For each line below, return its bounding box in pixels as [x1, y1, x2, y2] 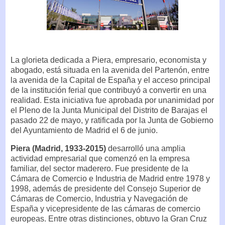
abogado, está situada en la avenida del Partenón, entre [11, 65, 209, 74]
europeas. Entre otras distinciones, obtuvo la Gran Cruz [11, 214, 207, 223]
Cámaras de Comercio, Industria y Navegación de [11, 194, 188, 203]
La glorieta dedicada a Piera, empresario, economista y [11, 55, 206, 64]
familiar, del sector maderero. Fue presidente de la [11, 164, 188, 173]
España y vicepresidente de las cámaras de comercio [11, 204, 200, 213]
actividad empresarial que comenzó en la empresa [11, 154, 190, 163]
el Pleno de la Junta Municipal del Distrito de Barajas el [11, 105, 207, 115]
